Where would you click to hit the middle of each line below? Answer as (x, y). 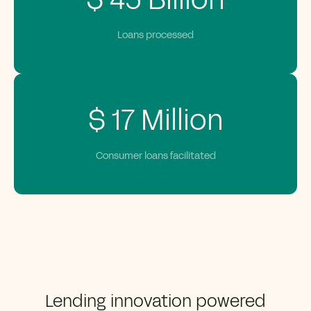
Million (179, 121)
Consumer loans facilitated (155, 156)
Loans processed (155, 35)
